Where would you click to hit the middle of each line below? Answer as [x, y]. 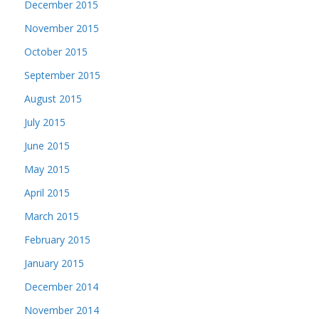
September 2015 [62, 75]
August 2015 [53, 99]
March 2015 [52, 216]
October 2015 [56, 52]
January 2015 [54, 263]
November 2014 [62, 310]
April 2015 [47, 193]
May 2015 [47, 169]
